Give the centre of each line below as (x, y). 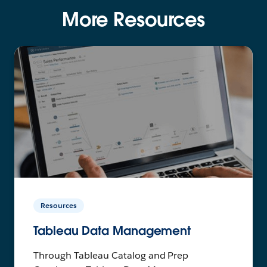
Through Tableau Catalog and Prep (111, 256)
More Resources (133, 19)
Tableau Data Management (112, 231)
